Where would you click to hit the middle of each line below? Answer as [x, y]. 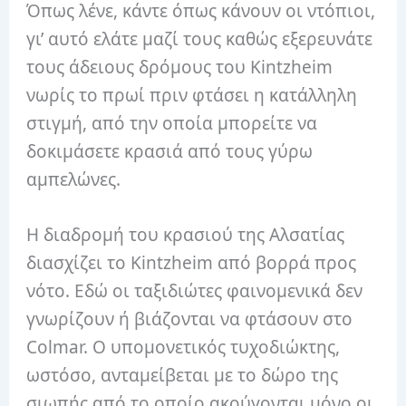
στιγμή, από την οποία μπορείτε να [172, 123]
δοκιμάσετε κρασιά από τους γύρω [170, 151]
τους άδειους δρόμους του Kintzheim [180, 67]
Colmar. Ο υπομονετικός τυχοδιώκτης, [184, 348]
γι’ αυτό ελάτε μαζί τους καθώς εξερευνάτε [200, 39]
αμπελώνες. [74, 179]
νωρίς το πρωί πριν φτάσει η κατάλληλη [192, 95]
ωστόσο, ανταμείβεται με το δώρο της [183, 376]
